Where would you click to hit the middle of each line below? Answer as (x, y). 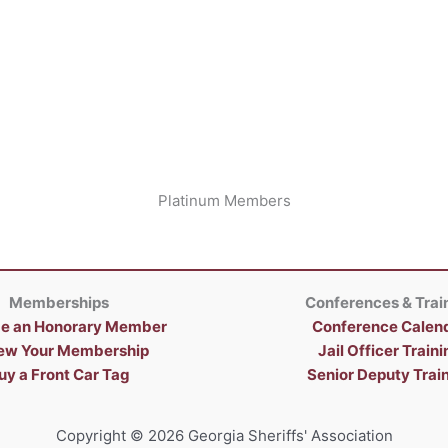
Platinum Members (224, 200)
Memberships (58, 302)
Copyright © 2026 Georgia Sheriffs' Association (224, 435)
